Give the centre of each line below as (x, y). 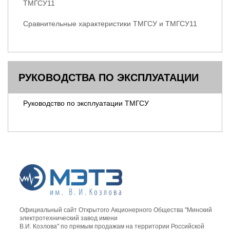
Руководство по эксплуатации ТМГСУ (86, 103)
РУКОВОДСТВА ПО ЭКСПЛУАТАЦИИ (109, 78)
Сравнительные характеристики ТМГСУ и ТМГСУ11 (110, 24)
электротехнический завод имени (69, 218)
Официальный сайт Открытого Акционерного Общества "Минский (116, 210)
